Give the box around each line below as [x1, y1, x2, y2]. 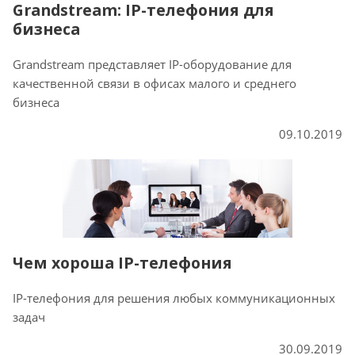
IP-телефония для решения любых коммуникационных [13, 290, 335, 306]
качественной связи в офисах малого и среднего [13, 75, 296, 91]
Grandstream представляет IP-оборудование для [13, 56, 292, 72]
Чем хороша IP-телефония [13, 252, 232, 273]
